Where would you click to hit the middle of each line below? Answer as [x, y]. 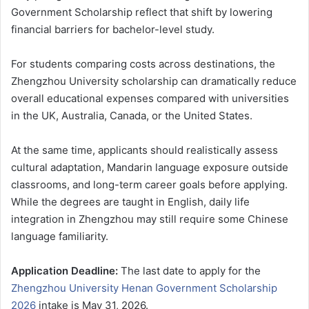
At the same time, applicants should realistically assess [144, 150]
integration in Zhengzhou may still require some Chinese [150, 219]
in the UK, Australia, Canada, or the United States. [132, 115]
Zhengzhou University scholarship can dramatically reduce [154, 81]
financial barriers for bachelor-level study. [113, 29]
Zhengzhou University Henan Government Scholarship [144, 288]
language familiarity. [60, 236]
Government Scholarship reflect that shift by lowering [142, 12]
